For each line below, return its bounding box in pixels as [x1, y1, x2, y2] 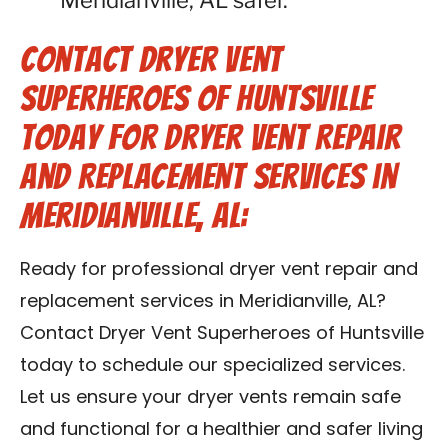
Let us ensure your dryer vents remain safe [20, 389, 401, 408]
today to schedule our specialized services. [20, 357, 405, 376]
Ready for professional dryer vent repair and [20, 261, 418, 280]
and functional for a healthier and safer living [20, 421, 423, 440]
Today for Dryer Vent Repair [20, 118, 401, 157]
